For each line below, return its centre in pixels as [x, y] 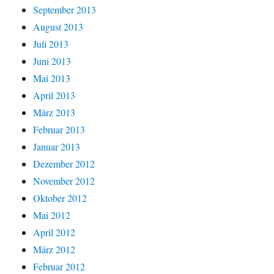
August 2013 [58, 27]
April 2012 [54, 232]
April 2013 [54, 95]
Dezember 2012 [64, 164]
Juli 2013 [51, 44]
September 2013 [65, 10]
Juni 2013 [52, 61]
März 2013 [54, 113]
